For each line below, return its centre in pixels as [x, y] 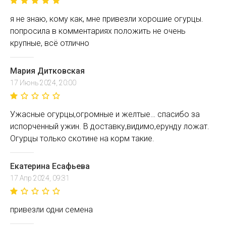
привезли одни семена [51, 210]
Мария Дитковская [47, 71]
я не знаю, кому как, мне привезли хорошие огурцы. [107, 19]
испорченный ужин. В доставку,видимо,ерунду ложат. [110, 126]
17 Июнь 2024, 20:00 [43, 83]
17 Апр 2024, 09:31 [40, 178]
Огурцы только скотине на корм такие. [82, 138]
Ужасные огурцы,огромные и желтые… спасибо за [105, 114]
